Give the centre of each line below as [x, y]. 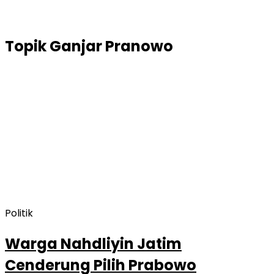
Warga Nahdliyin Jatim [93, 243]
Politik [19, 213]
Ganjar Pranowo [111, 46]
